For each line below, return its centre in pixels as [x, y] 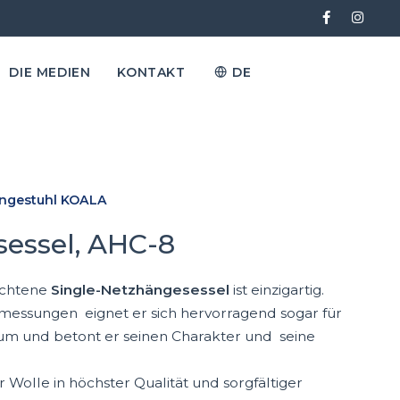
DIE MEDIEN [50, 72]
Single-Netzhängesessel [140, 290]
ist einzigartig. [277, 290]
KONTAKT [151, 72]
